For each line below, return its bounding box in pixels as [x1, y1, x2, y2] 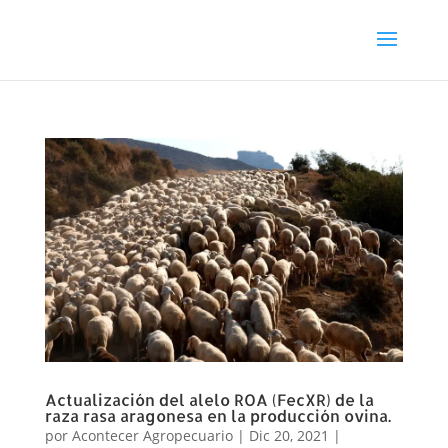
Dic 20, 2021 [248, 425, 329, 445]
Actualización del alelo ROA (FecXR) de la [44, 388, 374, 410]
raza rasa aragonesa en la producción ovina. [44, 404, 391, 426]
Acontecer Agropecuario [71, 425, 233, 445]
